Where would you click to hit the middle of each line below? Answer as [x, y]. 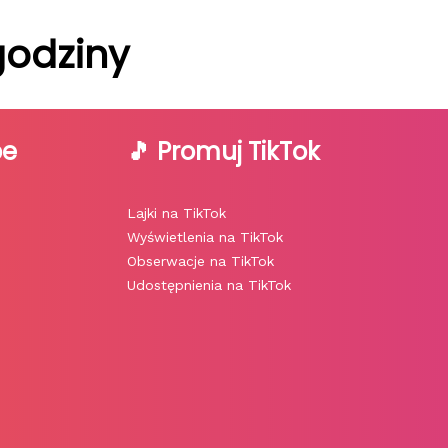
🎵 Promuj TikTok [223, 152]
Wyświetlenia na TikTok [205, 237]
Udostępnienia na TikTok [209, 285]
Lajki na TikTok [176, 213]
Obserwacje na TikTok [200, 261]
